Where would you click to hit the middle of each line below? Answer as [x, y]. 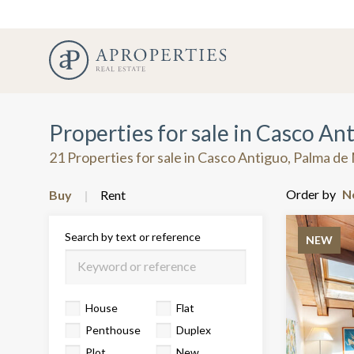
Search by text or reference [133, 237]
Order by [311, 194]
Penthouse [113, 330]
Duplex [194, 330]
